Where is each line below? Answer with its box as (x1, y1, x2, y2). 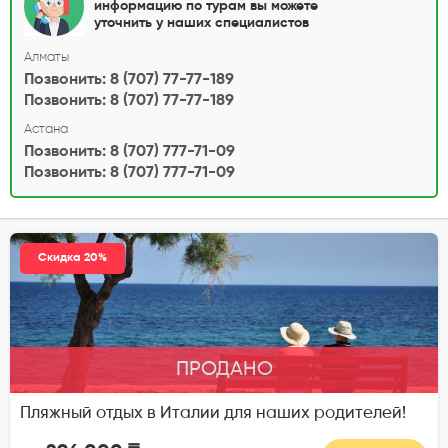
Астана (24, 123, 68, 136)
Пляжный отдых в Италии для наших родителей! (20, 405, 406, 422)
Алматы (24, 51, 69, 64)
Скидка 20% (38, 252, 107, 264)
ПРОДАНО (175, 360, 273, 380)
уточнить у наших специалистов (94, 16, 309, 30)
